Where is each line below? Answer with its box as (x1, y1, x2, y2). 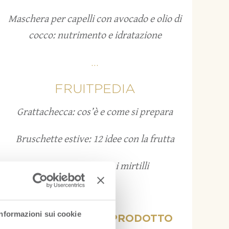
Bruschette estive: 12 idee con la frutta (15, 133, 174, 145)
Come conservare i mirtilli (41, 161, 149, 173)
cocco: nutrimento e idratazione (28, 29, 162, 41)
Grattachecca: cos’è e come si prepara (17, 106, 173, 118)
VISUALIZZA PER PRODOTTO (17, 213, 173, 224)
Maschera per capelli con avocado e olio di (8, 13, 182, 25)
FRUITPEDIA (54, 82, 135, 96)
